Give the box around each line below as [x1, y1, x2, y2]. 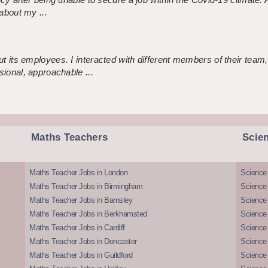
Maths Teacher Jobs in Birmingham [29, 182, 143, 191]
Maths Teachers [31, 132, 108, 144]
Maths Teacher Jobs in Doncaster [29, 237, 137, 246]
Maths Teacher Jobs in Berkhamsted [29, 209, 147, 219]
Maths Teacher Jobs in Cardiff [29, 223, 125, 233]
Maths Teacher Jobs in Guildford [29, 251, 133, 260]
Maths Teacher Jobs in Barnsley [29, 196, 133, 205]
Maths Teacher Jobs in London [29, 168, 128, 178]
